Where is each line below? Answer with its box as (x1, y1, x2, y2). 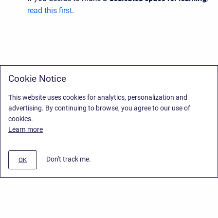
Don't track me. (46, 155, 91, 163)
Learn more (8, 126, 43, 133)
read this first (27, 6, 72, 16)
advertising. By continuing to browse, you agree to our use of (8, 104, 190, 112)
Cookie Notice (8, 73, 66, 84)
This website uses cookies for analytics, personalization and (8, 93, 187, 101)
